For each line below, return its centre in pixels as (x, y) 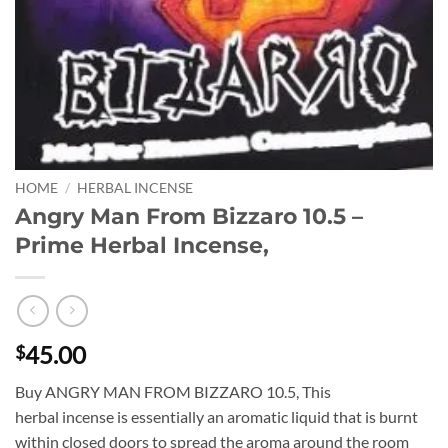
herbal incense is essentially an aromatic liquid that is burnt (216, 417)
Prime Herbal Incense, (142, 245)
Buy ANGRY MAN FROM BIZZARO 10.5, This (173, 392)
